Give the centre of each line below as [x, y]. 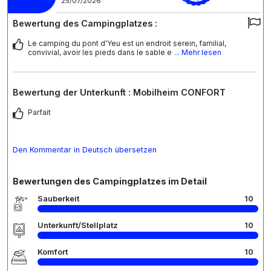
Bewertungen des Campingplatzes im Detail [110, 181]
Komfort [53, 252]
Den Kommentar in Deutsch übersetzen [85, 150]
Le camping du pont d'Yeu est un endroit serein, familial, [127, 44]
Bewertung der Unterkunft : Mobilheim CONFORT [119, 93]
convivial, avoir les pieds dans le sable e [100, 53]
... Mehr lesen [198, 53]
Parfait [39, 113]
